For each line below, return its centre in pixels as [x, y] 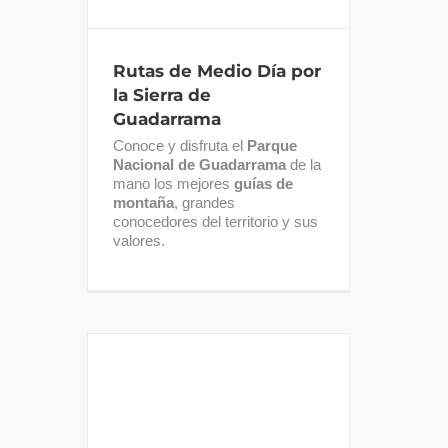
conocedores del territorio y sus [215, 221]
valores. [139, 240]
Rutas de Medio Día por [217, 70]
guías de [263, 183]
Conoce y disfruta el [180, 145]
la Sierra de [162, 94]
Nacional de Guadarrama [199, 164]
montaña [143, 202]
